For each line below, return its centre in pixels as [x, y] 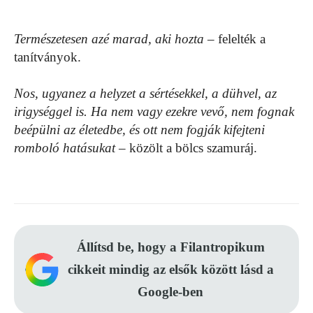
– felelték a [235, 39]
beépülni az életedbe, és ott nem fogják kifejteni [139, 130]
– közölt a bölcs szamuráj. [186, 148]
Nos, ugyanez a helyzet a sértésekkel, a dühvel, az [145, 94]
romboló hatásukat [65, 148]
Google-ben [170, 292]
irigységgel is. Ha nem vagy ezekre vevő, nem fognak [154, 112]
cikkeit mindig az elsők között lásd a [170, 270]
